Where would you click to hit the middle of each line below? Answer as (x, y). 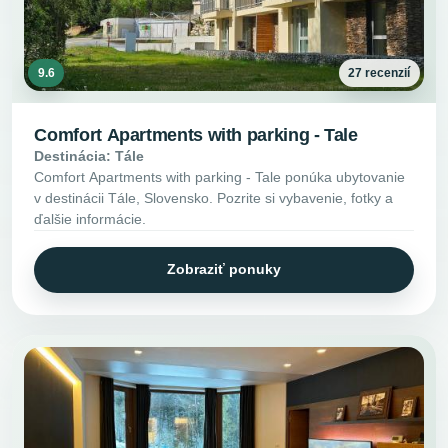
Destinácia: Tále (89, 155)
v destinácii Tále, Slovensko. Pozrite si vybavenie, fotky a (214, 197)
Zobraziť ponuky (224, 269)
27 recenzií (379, 72)
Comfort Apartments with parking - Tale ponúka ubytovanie (220, 176)
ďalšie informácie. (90, 218)
